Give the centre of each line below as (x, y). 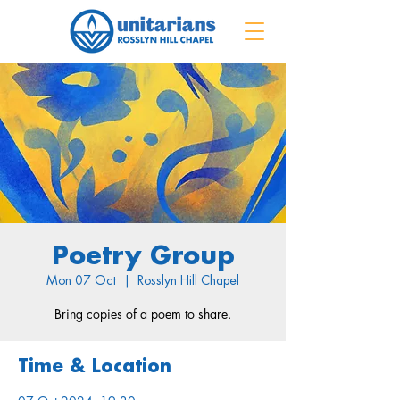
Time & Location (95, 367)
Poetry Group (143, 257)
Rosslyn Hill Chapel (188, 281)
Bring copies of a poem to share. (143, 314)
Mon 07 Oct (81, 281)
